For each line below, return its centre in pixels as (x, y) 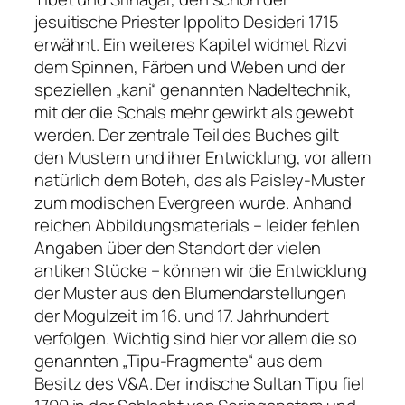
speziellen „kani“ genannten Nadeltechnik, (193, 89)
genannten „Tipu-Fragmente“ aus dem (178, 360)
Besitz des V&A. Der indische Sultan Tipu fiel (199, 383)
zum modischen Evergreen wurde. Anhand (193, 202)
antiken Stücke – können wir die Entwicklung (201, 270)
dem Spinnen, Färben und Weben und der (190, 66)
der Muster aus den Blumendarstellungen (191, 292)
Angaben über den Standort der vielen (178, 247)
